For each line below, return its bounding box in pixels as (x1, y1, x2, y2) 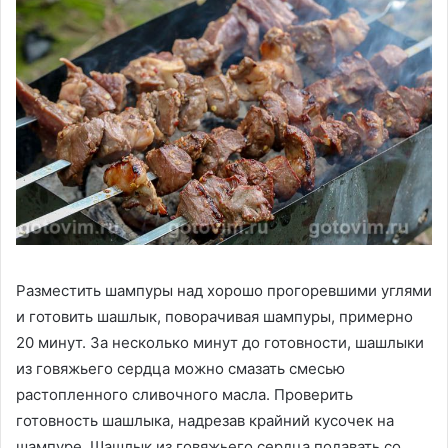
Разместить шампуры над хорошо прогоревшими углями (16, 281, 432, 301)
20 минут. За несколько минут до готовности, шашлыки (16, 333, 424, 353)
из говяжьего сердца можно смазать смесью (16, 359, 345, 379)
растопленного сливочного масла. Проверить (16, 385, 353, 405)
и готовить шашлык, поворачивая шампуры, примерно (16, 307, 413, 327)
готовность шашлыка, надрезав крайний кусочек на (16, 411, 394, 431)
